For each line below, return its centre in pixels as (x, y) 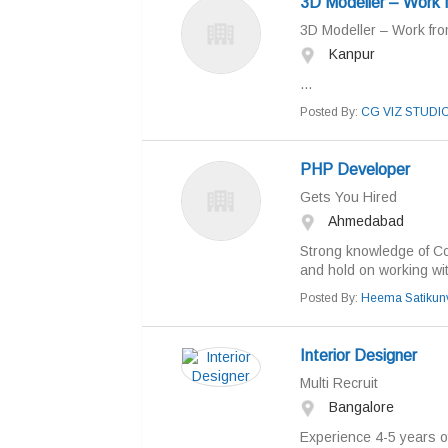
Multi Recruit (338, 383)
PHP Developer (354, 169)
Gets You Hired (348, 197)
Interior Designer (358, 355)
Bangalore (359, 407)
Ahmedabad (364, 221)
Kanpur (349, 54)
